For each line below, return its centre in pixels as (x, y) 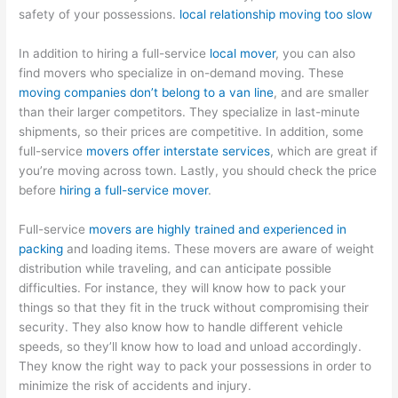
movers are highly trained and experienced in (218, 230)
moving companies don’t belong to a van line (147, 93)
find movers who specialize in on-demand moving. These (182, 73)
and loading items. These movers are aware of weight (219, 249)
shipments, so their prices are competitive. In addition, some (191, 132)
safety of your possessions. (99, 15)
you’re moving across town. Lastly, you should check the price (198, 171)
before (40, 191)
